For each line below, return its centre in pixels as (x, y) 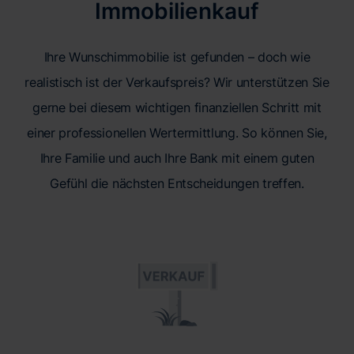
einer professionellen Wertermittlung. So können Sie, (177, 133)
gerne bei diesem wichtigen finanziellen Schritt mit (177, 108)
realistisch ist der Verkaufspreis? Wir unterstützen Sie (177, 83)
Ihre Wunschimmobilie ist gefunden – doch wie (177, 57)
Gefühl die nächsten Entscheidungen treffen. (177, 184)
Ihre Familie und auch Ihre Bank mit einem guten (177, 158)
